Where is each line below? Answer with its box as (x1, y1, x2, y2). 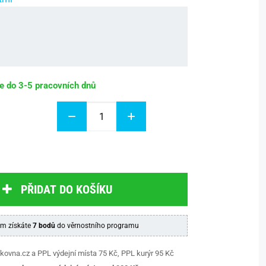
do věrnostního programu (55, 221, 139, 230)
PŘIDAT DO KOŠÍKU (20, 182, 112, 197)
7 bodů (33, 221, 55, 230)
